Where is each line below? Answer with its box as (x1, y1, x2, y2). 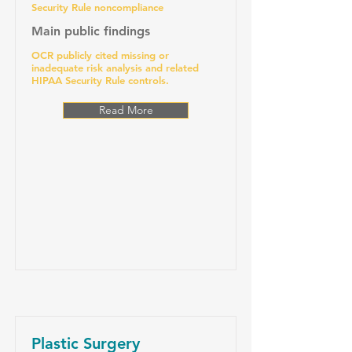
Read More (98, 103, 153, 117)
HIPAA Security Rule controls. (31, 74, 169, 86)
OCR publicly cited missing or (31, 49, 169, 61)
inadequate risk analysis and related (31, 61, 199, 74)
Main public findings (31, 24, 150, 38)
